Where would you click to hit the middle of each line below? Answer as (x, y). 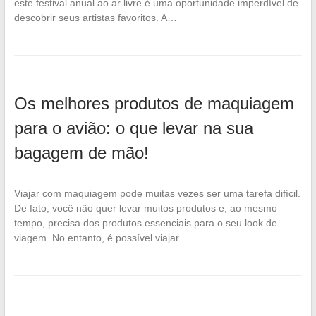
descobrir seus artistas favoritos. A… (95, 17)
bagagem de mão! (81, 152)
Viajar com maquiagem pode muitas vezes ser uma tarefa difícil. (157, 193)
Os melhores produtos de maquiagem (154, 103)
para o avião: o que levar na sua (133, 128)
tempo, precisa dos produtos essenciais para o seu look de (145, 223)
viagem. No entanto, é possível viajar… (101, 237)
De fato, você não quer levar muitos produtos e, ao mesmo (145, 208)
